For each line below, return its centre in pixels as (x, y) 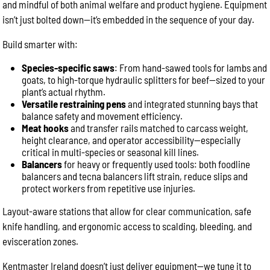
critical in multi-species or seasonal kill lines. (111, 152)
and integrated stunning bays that (192, 104)
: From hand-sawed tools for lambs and (191, 67)
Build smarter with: (40, 44)
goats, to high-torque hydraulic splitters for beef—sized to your (144, 80)
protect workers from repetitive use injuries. (109, 188)
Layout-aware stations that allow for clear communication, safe (127, 211)
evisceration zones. (41, 241)
